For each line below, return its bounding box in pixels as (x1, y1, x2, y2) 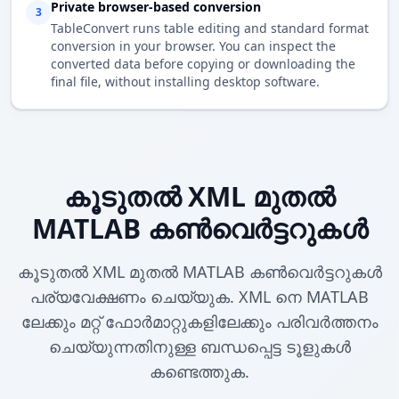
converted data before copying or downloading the (51, 55, 355, 73)
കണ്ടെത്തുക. (150, 361, 249, 383)
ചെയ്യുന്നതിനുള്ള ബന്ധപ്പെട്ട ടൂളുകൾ (48, 336, 351, 358)
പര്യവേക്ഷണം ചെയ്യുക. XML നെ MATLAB (30, 286, 369, 308)
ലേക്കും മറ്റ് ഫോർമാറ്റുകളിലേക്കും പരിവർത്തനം (20, 311, 379, 333)
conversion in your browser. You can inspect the (51, 37, 336, 55)
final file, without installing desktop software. (51, 73, 320, 91)
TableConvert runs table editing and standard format (51, 20, 369, 37)
